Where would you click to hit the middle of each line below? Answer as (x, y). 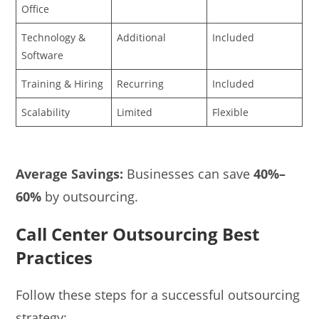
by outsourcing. (90, 197)
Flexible (231, 112)
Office (36, 9)
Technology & (54, 37)
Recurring (141, 83)
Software (43, 55)
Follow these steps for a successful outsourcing (158, 295)
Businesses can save (189, 174)
